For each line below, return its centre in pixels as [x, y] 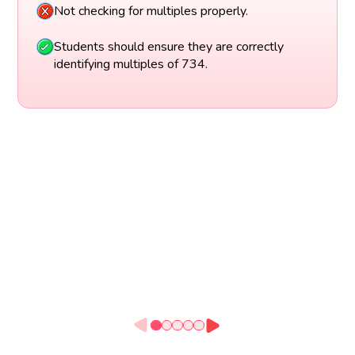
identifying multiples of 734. [130, 64]
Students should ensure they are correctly [168, 46]
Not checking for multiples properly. [152, 11]
